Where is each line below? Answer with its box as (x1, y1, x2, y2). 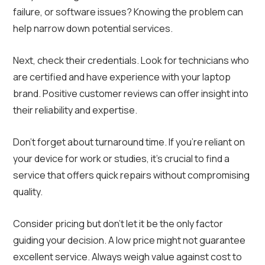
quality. (13, 185, 43, 199)
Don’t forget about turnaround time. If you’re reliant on (13, 135, 245, 149)
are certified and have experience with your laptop (13, 70, 231, 84)
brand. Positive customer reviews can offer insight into (13, 87, 248, 101)
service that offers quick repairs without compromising (13, 169, 250, 182)
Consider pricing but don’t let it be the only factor (13, 217, 223, 231)
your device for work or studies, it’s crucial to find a (13, 152, 230, 166)
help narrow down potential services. (13, 22, 173, 35)
